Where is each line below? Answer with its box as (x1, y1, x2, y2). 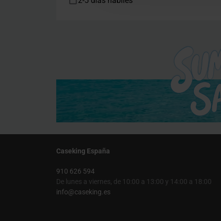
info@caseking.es (56, 187, 110, 196)
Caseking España (56, 147, 110, 155)
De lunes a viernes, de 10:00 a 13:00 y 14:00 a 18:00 (56, 177, 212, 185)
